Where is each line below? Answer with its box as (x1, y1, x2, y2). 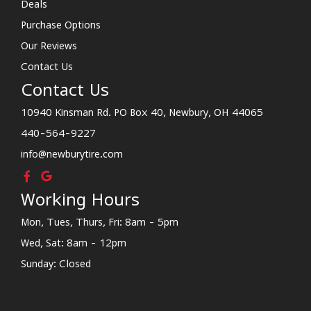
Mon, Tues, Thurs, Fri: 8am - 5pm (21, 215, 178, 228)
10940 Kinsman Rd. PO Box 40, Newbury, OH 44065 (21, 106, 263, 119)
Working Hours (21, 189, 140, 209)
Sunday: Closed (21, 257, 91, 269)
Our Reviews (21, 40, 77, 52)
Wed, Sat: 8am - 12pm (21, 236, 126, 249)
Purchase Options (21, 19, 101, 31)
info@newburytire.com (21, 148, 123, 160)
